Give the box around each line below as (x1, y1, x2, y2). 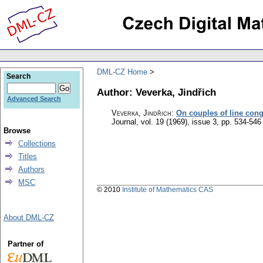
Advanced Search (7, 95, 61, 102)
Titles (18, 152, 37, 161)
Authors (18, 165, 45, 174)
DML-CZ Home (97, 67, 147, 76)
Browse (4, 126, 31, 135)
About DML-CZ (4, 213, 54, 222)
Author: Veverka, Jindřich (97, 86, 216, 98)
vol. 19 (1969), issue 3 (141, 117, 217, 127)
